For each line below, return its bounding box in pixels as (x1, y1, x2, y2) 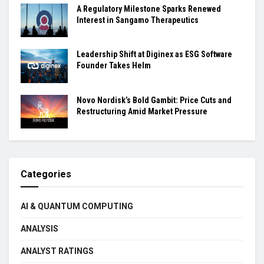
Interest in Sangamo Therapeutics (77, 15, 199, 25)
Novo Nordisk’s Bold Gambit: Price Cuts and (77, 95, 232, 105)
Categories (21, 168, 71, 180)
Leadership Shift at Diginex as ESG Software (77, 49, 232, 60)
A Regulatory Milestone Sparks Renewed (77, 4, 221, 14)
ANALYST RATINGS (21, 246, 94, 256)
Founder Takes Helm (77, 61, 151, 71)
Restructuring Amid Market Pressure (77, 106, 207, 116)
